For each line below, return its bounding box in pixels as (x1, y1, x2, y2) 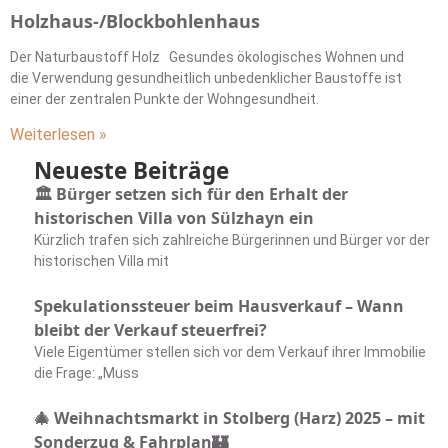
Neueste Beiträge (34, 155, 229, 186)
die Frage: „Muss (34, 365, 139, 381)
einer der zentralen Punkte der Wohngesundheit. (10, 91, 319, 107)
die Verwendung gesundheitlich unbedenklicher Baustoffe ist (10, 70, 402, 86)
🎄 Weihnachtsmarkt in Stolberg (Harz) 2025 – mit (34, 407, 425, 429)
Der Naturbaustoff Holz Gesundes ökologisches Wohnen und (10, 49, 404, 65)
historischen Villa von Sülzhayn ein (34, 207, 314, 229)
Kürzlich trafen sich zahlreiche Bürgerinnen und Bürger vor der (34, 232, 430, 248)
